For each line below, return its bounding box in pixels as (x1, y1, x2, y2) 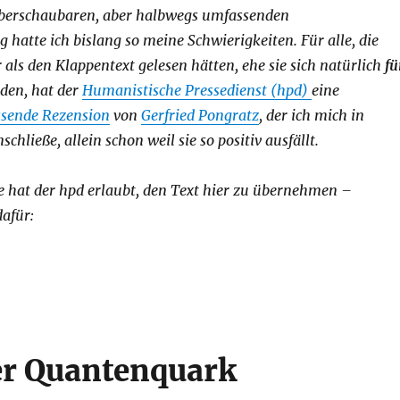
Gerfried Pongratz (140, 106, 259, 125)
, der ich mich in (258, 106, 364, 125)
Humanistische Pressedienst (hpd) (81, 81, 312, 100)
